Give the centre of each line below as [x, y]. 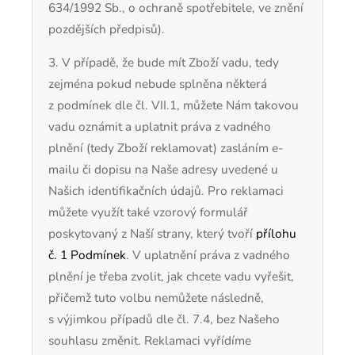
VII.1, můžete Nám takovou [225, 105]
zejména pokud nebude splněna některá [158, 84]
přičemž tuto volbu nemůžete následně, [156, 298]
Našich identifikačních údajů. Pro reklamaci [166, 191]
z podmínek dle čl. [98, 105]
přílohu [276, 234]
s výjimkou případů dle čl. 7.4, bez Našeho [164, 319]
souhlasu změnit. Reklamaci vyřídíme [150, 341]
